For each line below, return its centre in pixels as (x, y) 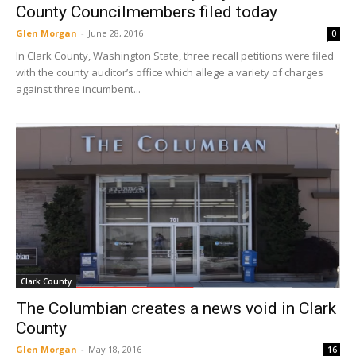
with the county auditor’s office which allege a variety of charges (170, 73)
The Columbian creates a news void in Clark (176, 308)
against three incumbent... (78, 89)
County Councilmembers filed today (147, 12)
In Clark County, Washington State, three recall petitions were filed (175, 56)
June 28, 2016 (116, 33)
